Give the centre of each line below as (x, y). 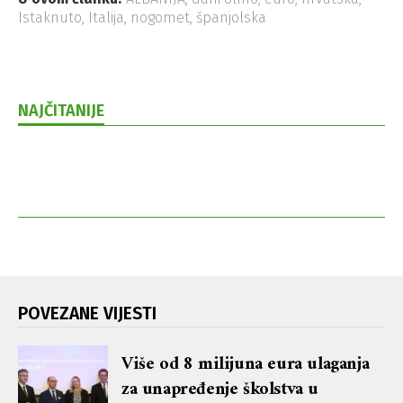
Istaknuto (50, 18)
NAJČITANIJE (61, 111)
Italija (106, 18)
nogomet (160, 18)
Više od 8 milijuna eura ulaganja (246, 365)
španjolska (231, 18)
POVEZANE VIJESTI (87, 314)
